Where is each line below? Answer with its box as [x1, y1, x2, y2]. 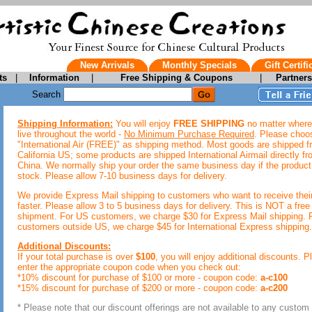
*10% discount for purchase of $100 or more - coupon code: [17, 272, 260, 283]
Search [31, 88, 63, 100]
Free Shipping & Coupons [120, 72, 233, 83]
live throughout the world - [17, 129, 124, 139]
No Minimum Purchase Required [124, 129, 254, 139]
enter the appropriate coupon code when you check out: [17, 262, 241, 272]
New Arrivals [80, 60, 134, 70]
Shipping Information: [17, 118, 113, 129]
